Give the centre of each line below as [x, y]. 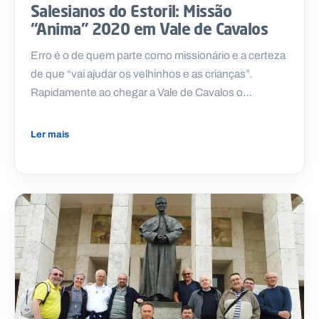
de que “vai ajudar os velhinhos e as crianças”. [141, 73]
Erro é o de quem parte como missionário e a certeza [158, 55]
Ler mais [50, 134]
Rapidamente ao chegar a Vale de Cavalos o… [141, 92]
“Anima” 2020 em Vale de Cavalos [149, 28]
